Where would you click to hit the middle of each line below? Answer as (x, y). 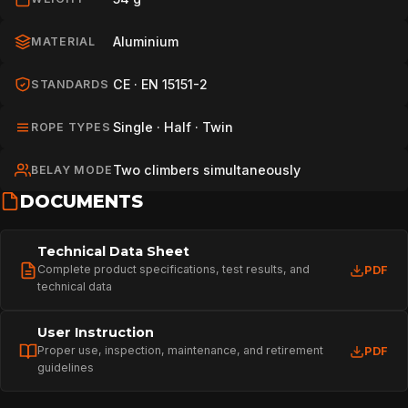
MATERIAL (63, 41)
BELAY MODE (72, 170)
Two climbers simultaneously (207, 170)
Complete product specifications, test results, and (173, 269)
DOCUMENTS (82, 201)
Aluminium (146, 41)
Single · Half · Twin (173, 127)
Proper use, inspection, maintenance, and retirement (180, 350)
